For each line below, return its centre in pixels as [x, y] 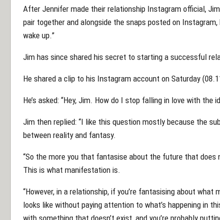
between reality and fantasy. [69, 135]
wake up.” [39, 35]
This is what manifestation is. [72, 170]
